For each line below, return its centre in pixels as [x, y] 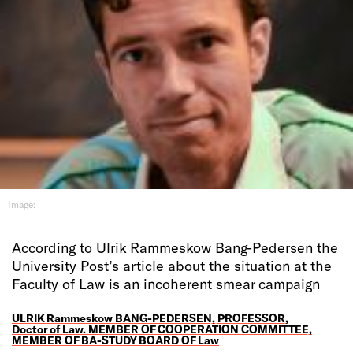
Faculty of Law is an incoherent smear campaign [166, 284]
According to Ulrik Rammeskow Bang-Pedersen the [175, 247]
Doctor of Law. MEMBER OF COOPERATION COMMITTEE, [162, 329]
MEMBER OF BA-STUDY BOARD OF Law [115, 340]
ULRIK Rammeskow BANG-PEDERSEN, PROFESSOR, [150, 318]
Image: [22, 204]
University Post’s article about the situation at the [172, 266]
